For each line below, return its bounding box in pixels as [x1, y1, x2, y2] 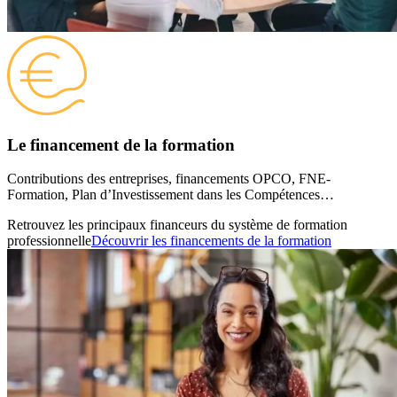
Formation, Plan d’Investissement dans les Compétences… [7, 187, 334, 203]
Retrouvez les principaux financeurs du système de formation [7, 217, 347, 233]
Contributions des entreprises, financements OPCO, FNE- [7, 171, 331, 187]
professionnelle [7, 233, 91, 249]
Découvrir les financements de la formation [91, 233, 331, 249]
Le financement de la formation [7, 135, 235, 154]
